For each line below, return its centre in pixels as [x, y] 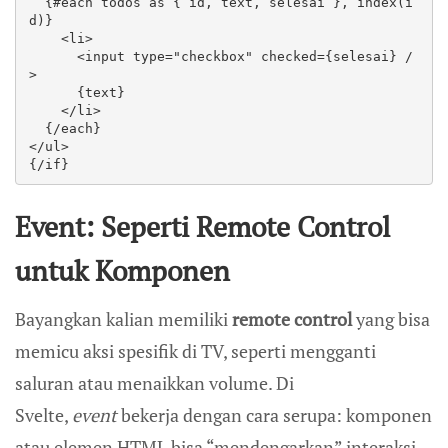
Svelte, [43, 415]
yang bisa [391, 319]
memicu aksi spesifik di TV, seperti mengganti [195, 351]
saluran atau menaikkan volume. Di [154, 383]
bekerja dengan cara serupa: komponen [274, 415]
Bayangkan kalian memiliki [123, 319]
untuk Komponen [122, 271]
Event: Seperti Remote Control [202, 227]
